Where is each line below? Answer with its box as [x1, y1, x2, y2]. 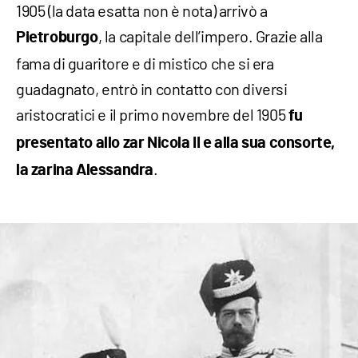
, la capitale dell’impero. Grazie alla [97, 26, 323, 46]
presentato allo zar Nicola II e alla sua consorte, [16, 134, 336, 151]
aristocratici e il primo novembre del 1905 [16, 104, 288, 124]
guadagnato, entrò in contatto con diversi [16, 78, 288, 98]
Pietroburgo [16, 29, 98, 46]
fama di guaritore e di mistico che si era [16, 53, 274, 73]
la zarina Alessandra [16, 161, 154, 178]
